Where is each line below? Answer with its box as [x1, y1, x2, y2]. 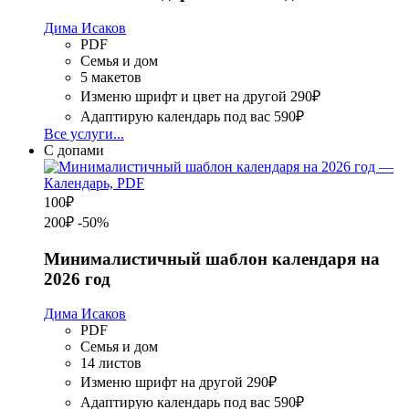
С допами [44, 142, 104, 158]
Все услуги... [44, 126, 124, 142]
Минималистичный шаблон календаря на [44, 248, 380, 268]
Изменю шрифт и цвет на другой [80, 89, 287, 104]
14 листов [80, 355, 142, 372]
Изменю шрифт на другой [80, 374, 243, 391]
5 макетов [80, 69, 142, 85]
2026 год [44, 268, 110, 288]
